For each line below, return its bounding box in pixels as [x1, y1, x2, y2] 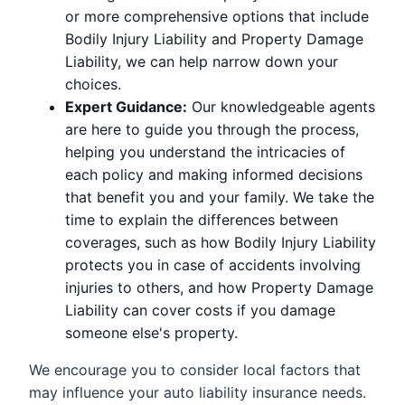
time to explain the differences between [65, 210, 338, 229]
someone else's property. [65, 323, 238, 342]
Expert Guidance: [65, 97, 187, 116]
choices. [65, 74, 121, 93]
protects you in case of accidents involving [65, 255, 361, 274]
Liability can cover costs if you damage [65, 300, 335, 319]
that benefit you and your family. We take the [65, 187, 374, 206]
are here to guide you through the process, [65, 119, 359, 138]
